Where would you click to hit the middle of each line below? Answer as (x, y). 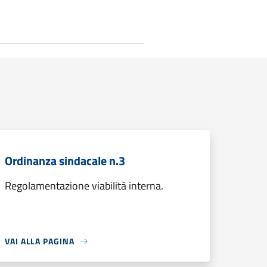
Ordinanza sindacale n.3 (65, 161)
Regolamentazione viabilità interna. (84, 186)
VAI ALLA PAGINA (40, 241)
